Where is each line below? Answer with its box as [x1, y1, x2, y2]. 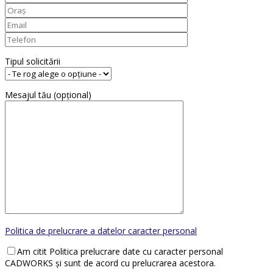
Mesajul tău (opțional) [5, 88, 91, 101]
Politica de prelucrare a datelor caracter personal [5, 224, 197, 236]
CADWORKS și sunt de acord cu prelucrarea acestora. [5, 257, 216, 269]
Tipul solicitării [5, 55, 60, 67]
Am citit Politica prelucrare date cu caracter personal [17, 245, 223, 257]
